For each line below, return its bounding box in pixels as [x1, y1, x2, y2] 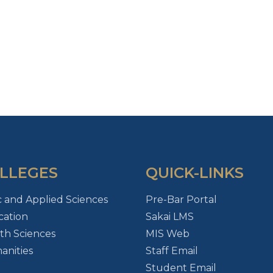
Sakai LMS [145, 211, 194, 222]
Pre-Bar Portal [145, 194, 217, 205]
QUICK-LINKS [145, 164, 244, 182]
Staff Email [145, 245, 198, 257]
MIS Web [145, 228, 190, 239]
